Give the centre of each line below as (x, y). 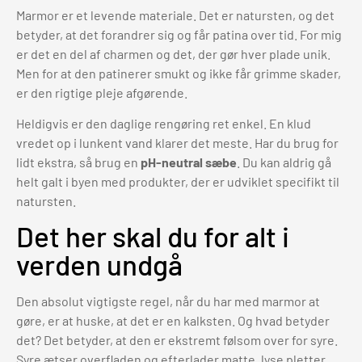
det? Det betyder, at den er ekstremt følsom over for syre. (177, 340)
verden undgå (99, 265)
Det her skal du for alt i (153, 236)
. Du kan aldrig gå (284, 162)
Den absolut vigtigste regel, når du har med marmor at (168, 301)
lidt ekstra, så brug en (78, 162)
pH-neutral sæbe (189, 162)
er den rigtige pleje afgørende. (102, 92)
